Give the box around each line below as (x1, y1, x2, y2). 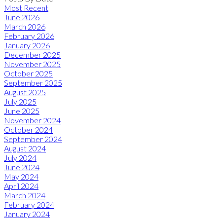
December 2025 (4, 49, 61, 59)
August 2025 (4, 87, 46, 97)
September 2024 (4, 134, 62, 144)
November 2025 (4, 59, 61, 69)
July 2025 (4, 96, 37, 106)
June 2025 (4, 106, 39, 115)
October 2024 (4, 124, 53, 134)
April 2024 (4, 181, 38, 190)
